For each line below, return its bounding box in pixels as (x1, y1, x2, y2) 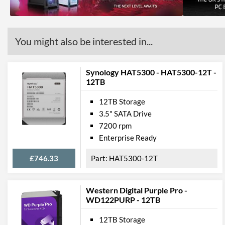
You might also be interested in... (15, 35, 153, 47)
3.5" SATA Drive (99, 109, 152, 118)
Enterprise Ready (99, 133, 157, 142)
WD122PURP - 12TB (86, 195, 160, 204)
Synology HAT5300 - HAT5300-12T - (86, 67, 216, 77)
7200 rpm (99, 121, 132, 130)
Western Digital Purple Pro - (86, 185, 187, 195)
